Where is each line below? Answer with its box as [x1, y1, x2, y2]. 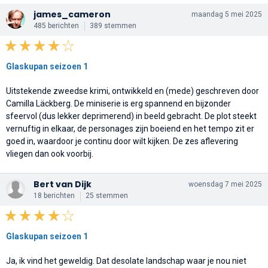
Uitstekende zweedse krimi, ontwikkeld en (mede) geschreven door [6, 86, 259, 96]
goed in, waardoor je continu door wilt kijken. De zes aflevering [6, 136, 238, 146]
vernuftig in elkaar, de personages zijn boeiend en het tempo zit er [6, 123, 254, 133]
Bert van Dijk [33, 178, 92, 190]
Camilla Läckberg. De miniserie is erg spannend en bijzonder [6, 98, 231, 108]
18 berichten [33, 191, 75, 200]
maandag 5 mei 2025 [191, 10, 262, 19]
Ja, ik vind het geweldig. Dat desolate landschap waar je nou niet [6, 255, 246, 266]
